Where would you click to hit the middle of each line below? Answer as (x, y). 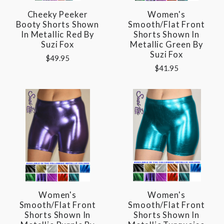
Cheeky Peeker (57, 14)
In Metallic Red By (57, 34)
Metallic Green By (166, 44)
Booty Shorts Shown (57, 24)
